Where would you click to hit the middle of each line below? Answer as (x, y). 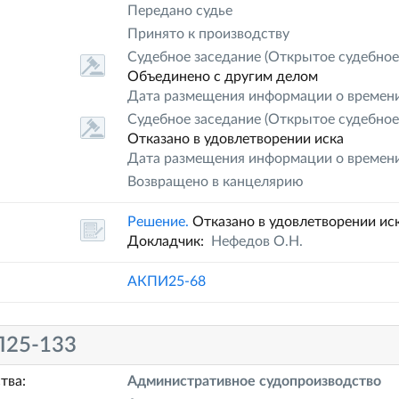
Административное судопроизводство (255, 381)
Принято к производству (209, 34)
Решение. (160, 222)
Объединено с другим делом (223, 77)
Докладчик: (170, 241)
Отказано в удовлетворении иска (236, 139)
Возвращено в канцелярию (216, 182)
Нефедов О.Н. (257, 241)
